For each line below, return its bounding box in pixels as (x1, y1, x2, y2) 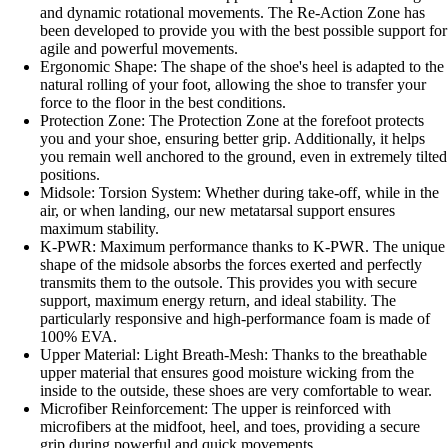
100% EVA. (40, 328, 117, 346)
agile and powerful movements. (40, 40, 238, 58)
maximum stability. (40, 220, 159, 238)
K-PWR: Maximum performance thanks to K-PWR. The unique (40, 238, 445, 256)
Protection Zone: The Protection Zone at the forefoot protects (40, 112, 424, 130)
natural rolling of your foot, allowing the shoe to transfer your (40, 76, 426, 94)
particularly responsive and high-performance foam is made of (40, 310, 430, 328)
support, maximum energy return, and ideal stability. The (40, 292, 396, 310)
